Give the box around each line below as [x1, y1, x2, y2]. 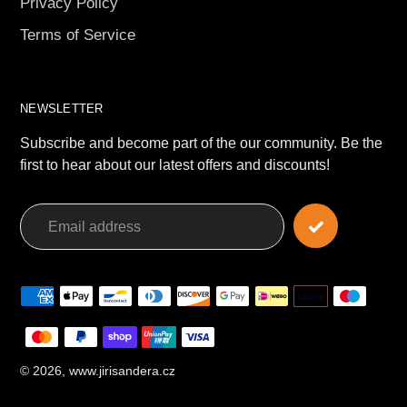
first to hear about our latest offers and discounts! [20, 157, 330, 174]
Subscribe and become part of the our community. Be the [20, 135, 382, 152]
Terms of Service [20, 25, 135, 44]
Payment [19, 279, 79, 297]
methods [19, 302, 77, 320]
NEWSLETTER [20, 101, 104, 115]
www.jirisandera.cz [69, 363, 175, 379]
